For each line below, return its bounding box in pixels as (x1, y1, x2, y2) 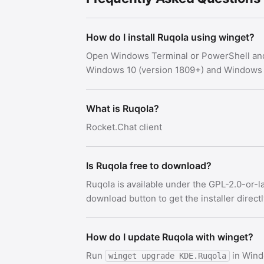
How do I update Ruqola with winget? (86, 231, 253, 243)
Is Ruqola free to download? (86, 160, 212, 171)
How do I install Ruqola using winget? (86, 31, 255, 43)
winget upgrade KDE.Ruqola (108, 251, 226, 260)
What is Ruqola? (86, 103, 159, 114)
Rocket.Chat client (86, 121, 162, 133)
